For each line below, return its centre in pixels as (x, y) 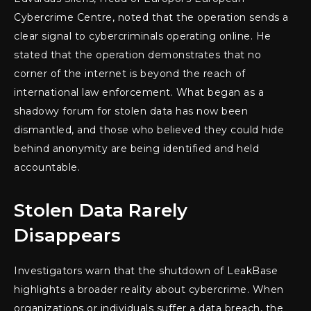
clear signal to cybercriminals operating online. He (143, 36)
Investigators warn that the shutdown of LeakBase (146, 270)
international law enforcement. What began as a (139, 92)
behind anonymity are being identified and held (136, 148)
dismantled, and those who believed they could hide (149, 129)
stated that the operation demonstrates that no (137, 54)
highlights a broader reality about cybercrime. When (149, 289)
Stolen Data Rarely (101, 210)
